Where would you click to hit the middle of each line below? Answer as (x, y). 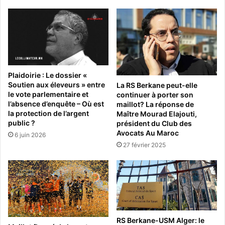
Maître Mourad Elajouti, (157, 114)
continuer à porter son (155, 95)
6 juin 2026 (30, 135)
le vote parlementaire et (48, 94)
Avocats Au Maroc (148, 133)
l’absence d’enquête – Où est (56, 103)
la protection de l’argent (48, 113)
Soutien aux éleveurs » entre (57, 84)
